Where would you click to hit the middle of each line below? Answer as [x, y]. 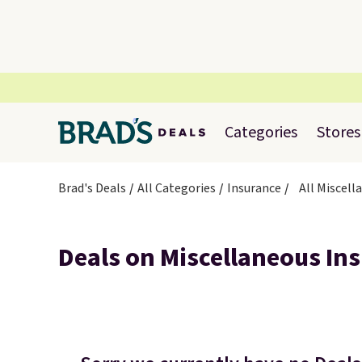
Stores [339, 133]
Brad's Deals [92, 188]
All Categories [177, 188]
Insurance [254, 188]
